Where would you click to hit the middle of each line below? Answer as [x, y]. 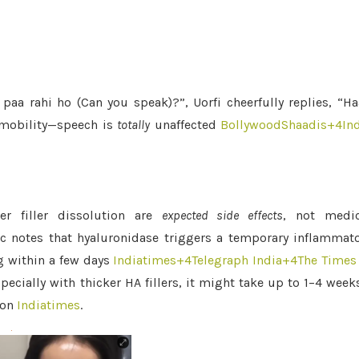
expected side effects [222, 215]
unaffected [183, 125]
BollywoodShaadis [274, 125]
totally [134, 125]
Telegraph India [237, 260]
